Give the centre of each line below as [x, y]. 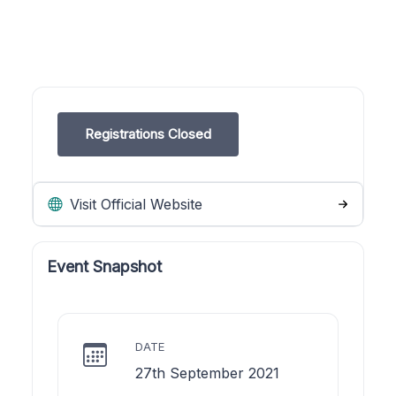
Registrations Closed [148, 133]
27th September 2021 [207, 373]
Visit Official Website [134, 204]
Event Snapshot [104, 266]
